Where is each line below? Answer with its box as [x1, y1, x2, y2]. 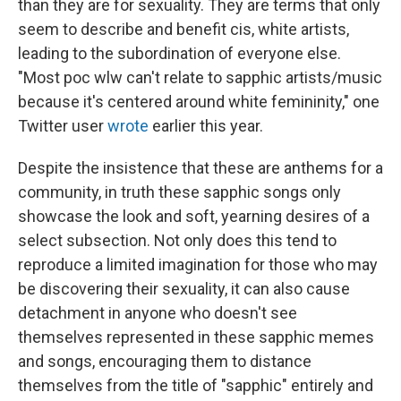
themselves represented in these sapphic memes [18, 327, 374, 346]
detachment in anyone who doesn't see [18, 303, 297, 322]
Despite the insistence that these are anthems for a [18, 158, 383, 177]
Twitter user [18, 115, 107, 135]
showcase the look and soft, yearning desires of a [18, 206, 370, 226]
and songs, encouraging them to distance [18, 351, 311, 371]
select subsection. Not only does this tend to [18, 230, 337, 250]
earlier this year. [149, 115, 263, 135]
